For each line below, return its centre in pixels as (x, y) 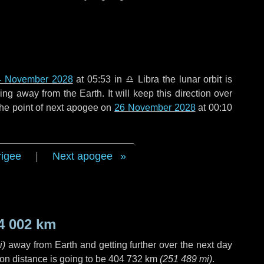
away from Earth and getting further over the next (111, 245)
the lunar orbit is (196, 79)
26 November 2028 (155, 108)
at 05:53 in (99, 79)
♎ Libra (142, 79)
